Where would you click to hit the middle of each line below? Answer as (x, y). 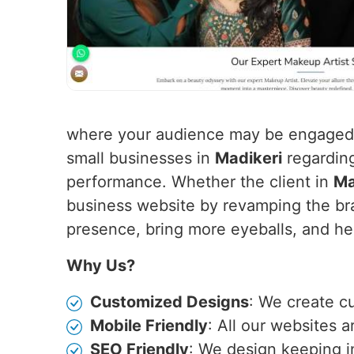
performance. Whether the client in (200, 182)
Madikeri (249, 158)
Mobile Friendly (149, 326)
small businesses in (141, 158)
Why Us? (101, 265)
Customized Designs (169, 302)
